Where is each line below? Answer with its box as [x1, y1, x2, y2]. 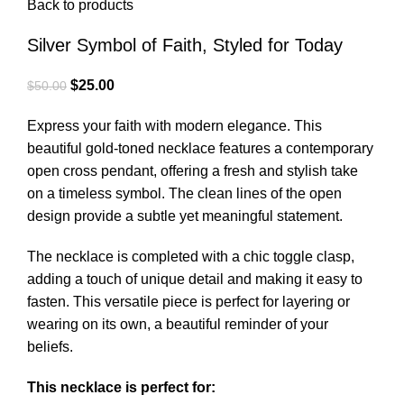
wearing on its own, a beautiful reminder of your [27, 317, 328, 333]
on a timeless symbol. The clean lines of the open [27, 186, 342, 202]
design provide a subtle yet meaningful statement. [27, 208, 343, 225]
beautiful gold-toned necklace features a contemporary [27, 141, 373, 157]
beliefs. [27, 339, 73, 355]
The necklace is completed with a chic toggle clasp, [27, 249, 354, 265]
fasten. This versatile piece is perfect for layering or [27, 294, 350, 310]
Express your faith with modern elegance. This [27, 118, 322, 134]
